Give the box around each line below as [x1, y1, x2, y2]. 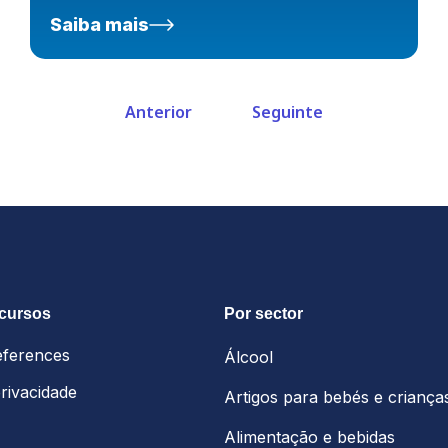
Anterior [125, 101, 192, 124]
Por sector [224, 305, 303, 323]
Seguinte [252, 101, 323, 124]
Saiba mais [50, 14, 149, 36]
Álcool [224, 347, 273, 368]
